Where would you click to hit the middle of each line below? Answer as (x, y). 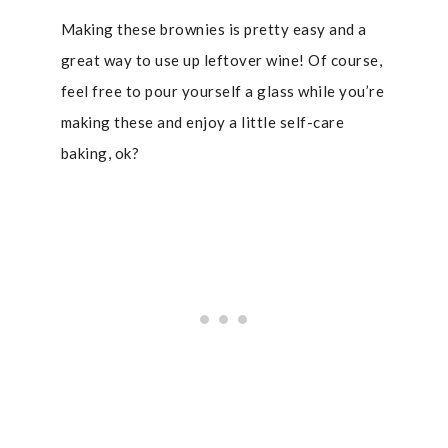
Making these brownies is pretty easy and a (213, 29)
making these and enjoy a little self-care (202, 122)
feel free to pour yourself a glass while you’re (222, 91)
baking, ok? (100, 153)
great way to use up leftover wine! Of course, (221, 60)
